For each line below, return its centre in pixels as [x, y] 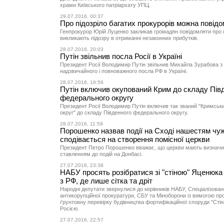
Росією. [69, 208]
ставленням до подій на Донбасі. [101, 154]
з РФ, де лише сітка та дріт [106, 181]
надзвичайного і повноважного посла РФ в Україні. [124, 71]
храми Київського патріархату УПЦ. [105, 5]
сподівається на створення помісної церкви [135, 139]
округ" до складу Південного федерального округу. [124, 112]
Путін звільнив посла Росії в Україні [121, 56]
